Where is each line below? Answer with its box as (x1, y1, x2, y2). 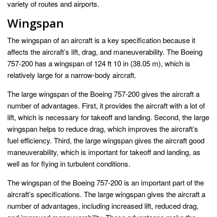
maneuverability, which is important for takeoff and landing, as (7, 146, 201, 157)
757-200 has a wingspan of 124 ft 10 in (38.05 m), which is (7, 58, 190, 68)
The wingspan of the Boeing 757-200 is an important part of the (7, 177, 204, 187)
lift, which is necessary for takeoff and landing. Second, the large (7, 111, 209, 122)
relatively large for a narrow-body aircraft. (7, 69, 136, 80)
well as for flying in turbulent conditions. (7, 158, 130, 169)
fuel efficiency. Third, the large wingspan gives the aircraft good (7, 135, 204, 145)
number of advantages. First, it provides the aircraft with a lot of (7, 100, 205, 110)
